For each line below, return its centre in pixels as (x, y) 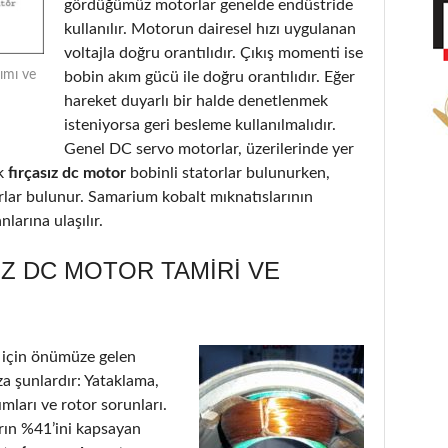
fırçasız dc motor (67, 172)
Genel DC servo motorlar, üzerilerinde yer (209, 148)
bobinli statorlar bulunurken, (230, 172)
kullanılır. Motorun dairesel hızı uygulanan (210, 28)
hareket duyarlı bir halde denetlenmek (196, 100)
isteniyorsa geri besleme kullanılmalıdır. (200, 124)
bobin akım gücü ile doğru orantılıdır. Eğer (209, 76)
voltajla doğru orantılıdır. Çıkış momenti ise (213, 52)
